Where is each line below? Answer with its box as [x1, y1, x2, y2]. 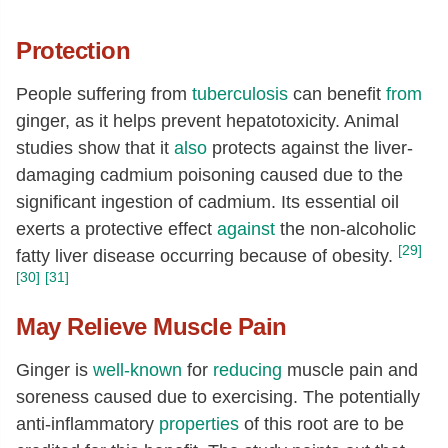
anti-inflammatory [16, 414, 159, 434]
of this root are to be [239, 414, 404, 434]
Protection [16, 37, 131, 64]
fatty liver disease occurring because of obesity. [16, 246, 393, 266]
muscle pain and [282, 360, 418, 380]
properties [159, 414, 239, 434]
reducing [213, 360, 282, 380]
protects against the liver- [207, 138, 413, 158]
